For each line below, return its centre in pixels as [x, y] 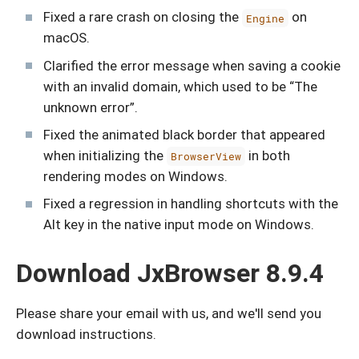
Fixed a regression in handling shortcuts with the [191, 204]
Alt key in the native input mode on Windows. [179, 225]
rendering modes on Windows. [135, 176]
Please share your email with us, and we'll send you [169, 314]
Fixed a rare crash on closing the [143, 17]
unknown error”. [91, 107]
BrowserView [206, 156]
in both [268, 155]
